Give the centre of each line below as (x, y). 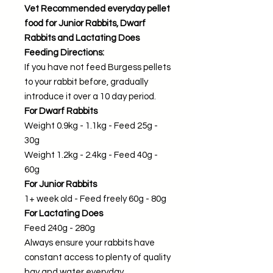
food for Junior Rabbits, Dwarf (85, 23)
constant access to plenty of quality (97, 257)
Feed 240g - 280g (61, 228)
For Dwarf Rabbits (61, 111)
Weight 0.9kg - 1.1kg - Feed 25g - (91, 126)
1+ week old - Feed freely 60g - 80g (96, 199)
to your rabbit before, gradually (86, 82)
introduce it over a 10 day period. (90, 97)
